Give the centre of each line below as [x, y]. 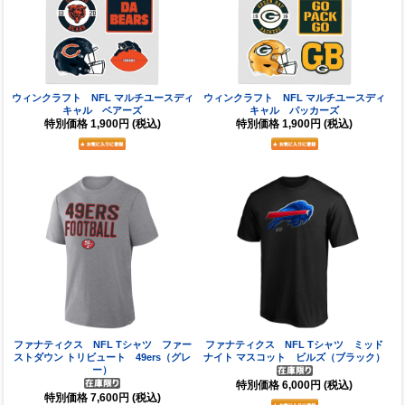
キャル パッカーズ [295, 110]
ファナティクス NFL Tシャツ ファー [102, 345]
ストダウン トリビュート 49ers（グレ [103, 358]
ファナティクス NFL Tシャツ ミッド [295, 345]
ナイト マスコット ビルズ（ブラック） [295, 358]
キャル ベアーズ [103, 110]
